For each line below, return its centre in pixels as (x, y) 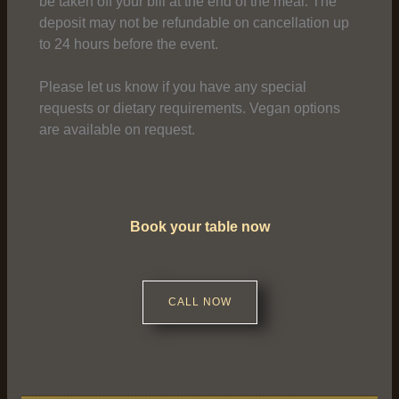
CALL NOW (199, 301)
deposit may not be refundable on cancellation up (194, 22)
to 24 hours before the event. (128, 44)
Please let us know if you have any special (172, 86)
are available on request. (117, 129)
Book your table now (199, 226)
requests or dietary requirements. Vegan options (189, 108)
